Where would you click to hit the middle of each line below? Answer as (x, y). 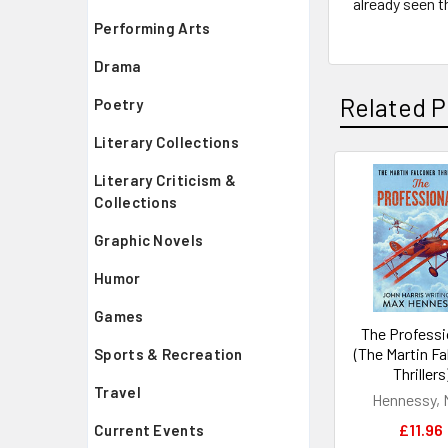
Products (379, 232)
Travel (117, 392)
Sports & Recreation (168, 354)
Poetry (118, 104)
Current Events (149, 430)
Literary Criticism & (165, 180)
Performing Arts (152, 28)
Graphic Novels (149, 240)
